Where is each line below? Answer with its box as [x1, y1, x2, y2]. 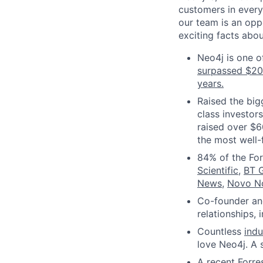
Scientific [197, 164, 238, 176]
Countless [197, 225, 244, 237]
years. [197, 77, 224, 89]
